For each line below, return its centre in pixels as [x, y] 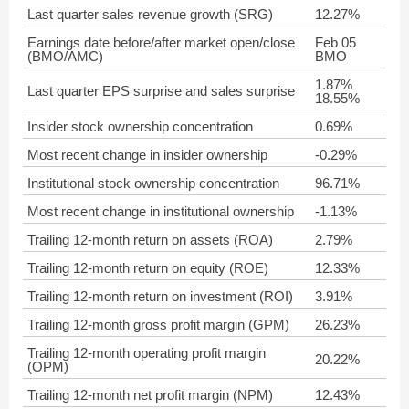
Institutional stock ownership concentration [153, 183]
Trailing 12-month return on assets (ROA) [150, 240]
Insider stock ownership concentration [140, 126]
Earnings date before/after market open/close [161, 42]
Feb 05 [336, 42]
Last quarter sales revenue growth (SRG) [150, 14]
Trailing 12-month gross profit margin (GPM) [158, 325]
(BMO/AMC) [65, 56]
